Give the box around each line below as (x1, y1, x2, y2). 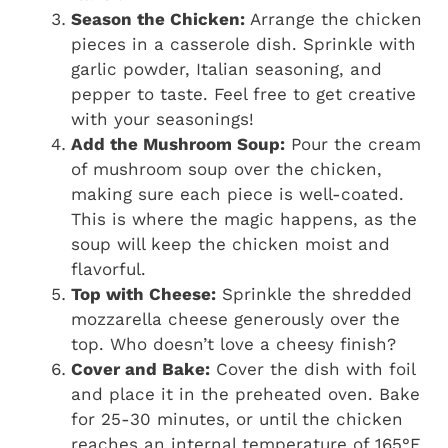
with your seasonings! (71, 108, 254, 129)
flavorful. (71, 258, 146, 279)
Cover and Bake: (71, 358, 210, 379)
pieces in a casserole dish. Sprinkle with (71, 33, 416, 54)
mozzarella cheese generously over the (71, 308, 400, 329)
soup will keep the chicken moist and (71, 233, 390, 254)
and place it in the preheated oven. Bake (71, 383, 420, 404)
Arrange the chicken (245, 8, 422, 29)
